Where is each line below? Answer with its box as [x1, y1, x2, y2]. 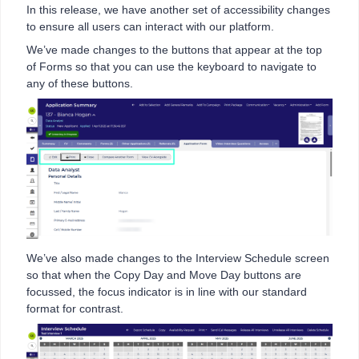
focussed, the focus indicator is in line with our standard [26, 284, 307, 298]
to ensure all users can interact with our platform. [26, 19, 274, 33]
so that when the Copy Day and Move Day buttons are [26, 268, 301, 281]
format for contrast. [26, 301, 123, 315]
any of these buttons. [26, 76, 133, 90]
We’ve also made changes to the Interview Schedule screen [26, 251, 329, 264]
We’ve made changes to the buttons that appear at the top [26, 42, 322, 56]
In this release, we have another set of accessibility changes [26, 2, 330, 16]
